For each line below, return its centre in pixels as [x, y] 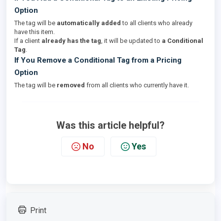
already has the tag [71, 41]
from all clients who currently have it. [137, 85]
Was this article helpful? [110, 125]
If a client [28, 41]
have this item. [35, 32]
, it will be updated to [131, 41]
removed [71, 85]
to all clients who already [157, 23]
